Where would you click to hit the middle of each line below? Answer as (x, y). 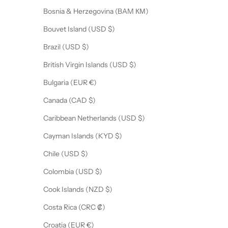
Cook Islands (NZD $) (109, 190)
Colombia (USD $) (99, 172)
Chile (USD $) (84, 154)
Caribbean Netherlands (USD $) (141, 118)
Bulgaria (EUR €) (93, 83)
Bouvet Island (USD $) (111, 29)
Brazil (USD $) (85, 47)
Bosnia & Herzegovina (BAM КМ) (142, 11)
